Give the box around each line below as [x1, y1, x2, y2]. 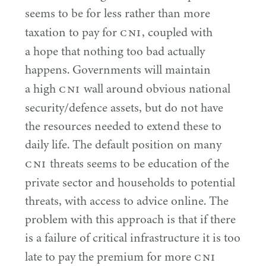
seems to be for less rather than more [25, 4, 210, 22]
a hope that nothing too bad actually [25, 42, 205, 60]
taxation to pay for [25, 23, 120, 41]
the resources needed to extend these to [25, 117, 221, 135]
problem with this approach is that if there [25, 210, 236, 228]
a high [25, 80, 59, 97]
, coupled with [141, 23, 213, 41]
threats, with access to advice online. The [25, 192, 229, 210]
